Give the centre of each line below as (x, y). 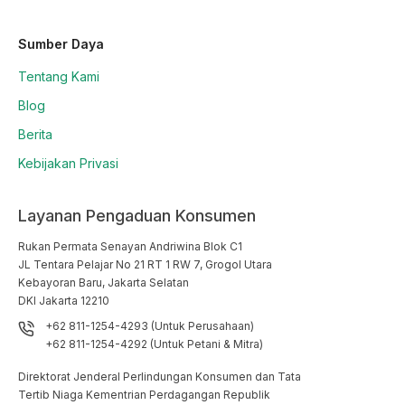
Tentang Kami (59, 76)
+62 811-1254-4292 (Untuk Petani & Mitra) (154, 344)
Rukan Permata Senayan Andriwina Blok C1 (130, 246)
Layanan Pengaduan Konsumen (137, 215)
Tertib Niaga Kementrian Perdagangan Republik (144, 394)
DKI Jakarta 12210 (64, 300)
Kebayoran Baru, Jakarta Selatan (104, 282)
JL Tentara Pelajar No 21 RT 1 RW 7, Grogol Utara (145, 264)
